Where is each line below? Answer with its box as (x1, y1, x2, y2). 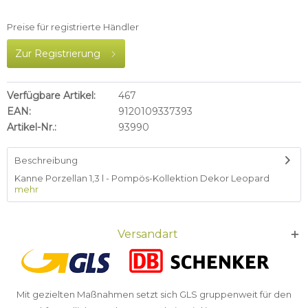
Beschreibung (14, 155, 78, 166)
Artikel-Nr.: (7, 121, 56, 133)
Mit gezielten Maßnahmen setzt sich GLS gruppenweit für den (16, 289, 291, 300)
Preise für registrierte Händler (7, 21, 139, 32)
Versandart (118, 228, 178, 241)
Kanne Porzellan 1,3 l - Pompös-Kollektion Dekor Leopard (14, 173, 269, 184)
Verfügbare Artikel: (7, 89, 96, 102)
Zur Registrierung (15, 47, 100, 60)
